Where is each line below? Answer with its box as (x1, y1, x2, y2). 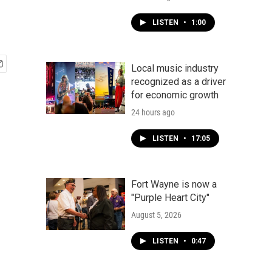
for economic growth (131, 89, 219, 101)
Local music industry (131, 63, 219, 74)
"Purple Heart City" (131, 192, 209, 203)
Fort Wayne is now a (131, 178, 217, 190)
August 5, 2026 (131, 210, 182, 220)
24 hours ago (131, 107, 175, 117)
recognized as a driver (131, 76, 226, 87)
